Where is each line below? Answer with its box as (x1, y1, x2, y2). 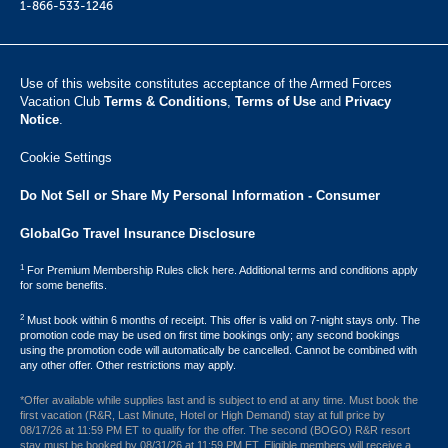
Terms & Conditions (104, 94, 227, 109)
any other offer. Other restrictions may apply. (20, 359, 236, 371)
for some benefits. (20, 279, 107, 291)
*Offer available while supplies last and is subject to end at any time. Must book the (20, 394, 418, 406)
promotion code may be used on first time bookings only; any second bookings (20, 329, 400, 341)
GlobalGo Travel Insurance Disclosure (20, 226, 255, 241)
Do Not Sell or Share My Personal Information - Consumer (20, 188, 380, 203)
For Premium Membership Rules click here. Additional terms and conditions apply (24, 264, 418, 276)
